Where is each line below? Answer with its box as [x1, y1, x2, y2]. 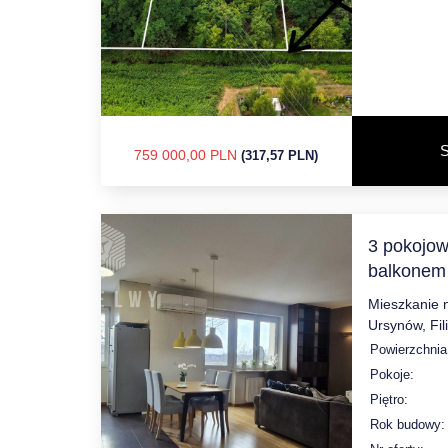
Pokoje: [369, 366, 414, 382]
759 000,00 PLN [134, 146, 242, 163]
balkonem [367, 260, 446, 281]
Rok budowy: [369, 416, 445, 432]
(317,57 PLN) [241, 147, 319, 163]
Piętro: [369, 391, 408, 407]
